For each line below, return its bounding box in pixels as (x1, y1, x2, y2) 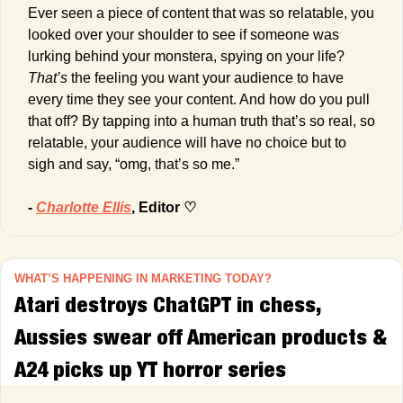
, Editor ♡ (131, 199, 196, 215)
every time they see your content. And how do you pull (28, 91, 370, 107)
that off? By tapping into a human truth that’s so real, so (28, 112, 375, 129)
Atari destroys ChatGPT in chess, (14, 291, 320, 317)
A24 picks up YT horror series (14, 355, 286, 381)
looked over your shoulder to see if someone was (28, 26, 339, 42)
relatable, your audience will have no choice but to (28, 134, 346, 150)
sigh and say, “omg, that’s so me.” (28, 156, 239, 172)
